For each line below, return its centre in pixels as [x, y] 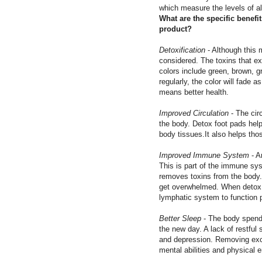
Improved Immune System [204, 155]
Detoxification [182, 50]
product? [175, 29]
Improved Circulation [194, 113]
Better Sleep [180, 218]
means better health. [194, 92]
